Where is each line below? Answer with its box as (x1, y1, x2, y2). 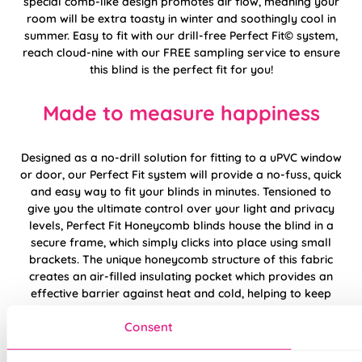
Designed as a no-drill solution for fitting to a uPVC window (20, 149, 342, 165)
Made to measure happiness (42, 99, 320, 125)
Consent (124, 318, 174, 335)
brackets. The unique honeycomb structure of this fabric (29, 251, 333, 267)
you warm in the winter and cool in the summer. (53, 302, 309, 318)
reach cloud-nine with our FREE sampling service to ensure (22, 44, 340, 60)
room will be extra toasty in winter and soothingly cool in (26, 11, 336, 26)
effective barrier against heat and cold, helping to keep (31, 285, 331, 301)
